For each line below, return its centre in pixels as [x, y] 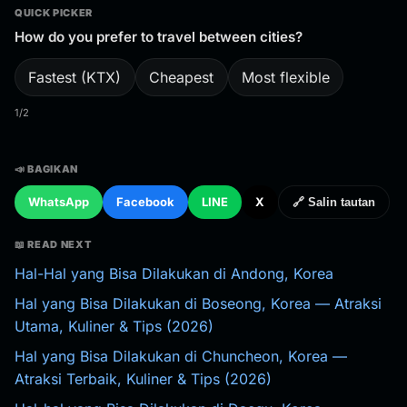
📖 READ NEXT [54, 244]
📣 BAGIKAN [46, 169]
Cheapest [182, 77]
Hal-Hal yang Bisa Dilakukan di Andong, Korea [174, 273]
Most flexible [285, 77]
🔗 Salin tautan [334, 202]
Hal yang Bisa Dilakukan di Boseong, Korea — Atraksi [198, 303]
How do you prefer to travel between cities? [159, 37]
